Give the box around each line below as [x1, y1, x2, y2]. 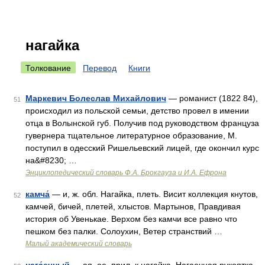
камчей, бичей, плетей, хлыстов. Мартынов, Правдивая [25, 202, 241, 211]
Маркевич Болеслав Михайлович [25, 93, 166, 103]
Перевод [83, 63, 117, 73]
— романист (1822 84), [166, 93, 258, 103]
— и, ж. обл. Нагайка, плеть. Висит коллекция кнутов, [50, 189, 258, 199]
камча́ [25, 189, 50, 199]
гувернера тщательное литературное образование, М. [25, 131, 237, 140]
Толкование [25, 63, 71, 73]
